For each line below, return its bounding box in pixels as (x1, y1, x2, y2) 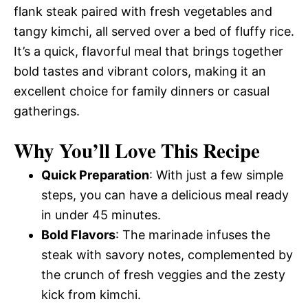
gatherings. (14, 104, 80, 118)
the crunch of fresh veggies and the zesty (41, 267, 285, 282)
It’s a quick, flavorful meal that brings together (14, 44, 283, 58)
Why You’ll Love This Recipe (14, 136, 260, 165)
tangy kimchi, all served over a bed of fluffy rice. (14, 24, 294, 38)
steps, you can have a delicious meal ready (41, 188, 289, 202)
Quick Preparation (41, 168, 149, 182)
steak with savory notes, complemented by (41, 247, 293, 262)
